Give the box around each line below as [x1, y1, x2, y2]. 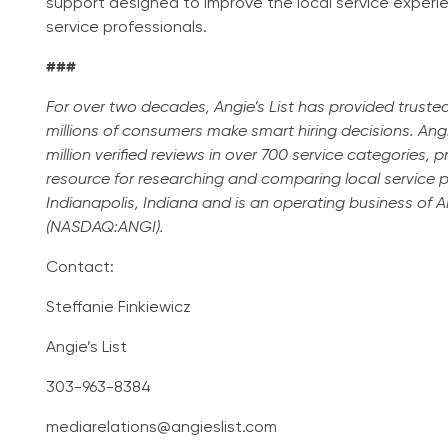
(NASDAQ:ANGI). [46, 219, 164, 236]
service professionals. [46, 19, 207, 36]
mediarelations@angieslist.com [46, 419, 277, 436]
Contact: [46, 259, 114, 276]
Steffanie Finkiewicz [46, 299, 191, 316]
